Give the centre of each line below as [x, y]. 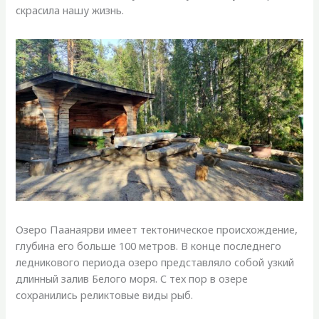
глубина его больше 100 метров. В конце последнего [149, 246]
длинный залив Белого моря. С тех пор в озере [132, 279]
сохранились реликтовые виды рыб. [105, 295]
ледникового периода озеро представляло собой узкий [155, 262]
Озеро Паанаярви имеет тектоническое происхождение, [157, 230]
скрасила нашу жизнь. [70, 10]
